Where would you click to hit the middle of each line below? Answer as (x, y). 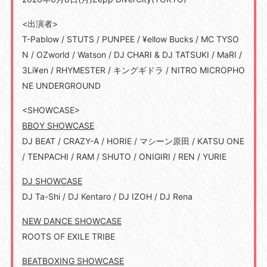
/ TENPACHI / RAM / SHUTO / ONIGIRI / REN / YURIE (124, 156)
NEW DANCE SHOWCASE (72, 221)
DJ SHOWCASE (52, 181)
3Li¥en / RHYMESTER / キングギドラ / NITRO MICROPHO (133, 70)
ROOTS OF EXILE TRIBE (68, 236)
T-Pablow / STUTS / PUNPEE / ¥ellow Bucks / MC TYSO (130, 39)
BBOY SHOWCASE (58, 125)
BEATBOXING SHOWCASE (73, 260)
